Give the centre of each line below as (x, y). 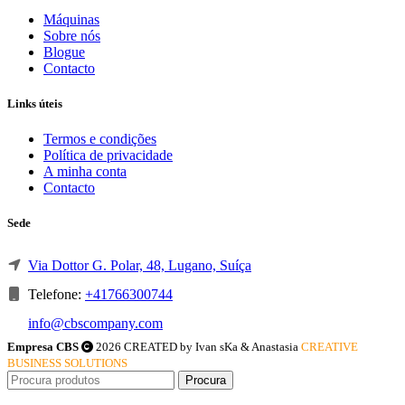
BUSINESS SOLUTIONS (67, 363)
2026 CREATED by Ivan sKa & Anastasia (197, 346)
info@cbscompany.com (95, 323)
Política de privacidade (108, 155)
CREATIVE (330, 346)
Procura (206, 380)
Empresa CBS (43, 346)
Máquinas (71, 19)
